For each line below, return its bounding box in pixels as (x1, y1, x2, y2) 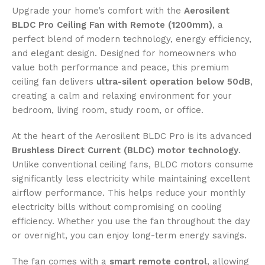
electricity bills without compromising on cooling (12, 202, 222, 213)
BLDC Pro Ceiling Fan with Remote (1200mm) (12, 20, 212, 31)
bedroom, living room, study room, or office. (12, 105, 203, 116)
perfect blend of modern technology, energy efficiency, (12, 34, 251, 45)
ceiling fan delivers (12, 76, 96, 88)
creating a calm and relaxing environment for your (12, 91, 232, 102)
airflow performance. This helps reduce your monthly (12, 188, 245, 199)
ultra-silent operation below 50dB (96, 76, 250, 88)
